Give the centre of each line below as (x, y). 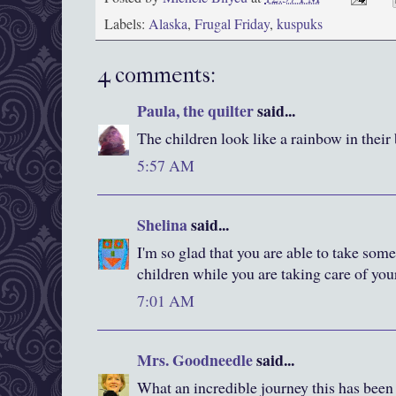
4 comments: (156, 76)
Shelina (162, 225)
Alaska (168, 24)
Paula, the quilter (195, 111)
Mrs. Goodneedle (195, 360)
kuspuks (300, 24)
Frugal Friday (232, 24)
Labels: (126, 24)
